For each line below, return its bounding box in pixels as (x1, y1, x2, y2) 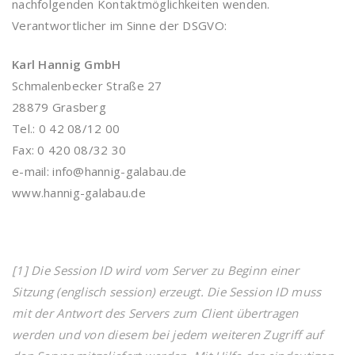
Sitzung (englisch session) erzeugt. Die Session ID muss (12, 284, 322, 300)
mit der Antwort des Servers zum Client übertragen (12, 305, 299, 321)
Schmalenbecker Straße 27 (12, 78, 162, 94)
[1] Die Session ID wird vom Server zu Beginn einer (12, 262, 299, 278)
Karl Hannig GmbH (12, 56, 121, 72)
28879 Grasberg (12, 99, 106, 115)
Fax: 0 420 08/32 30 (12, 142, 127, 158)
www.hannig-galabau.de (12, 185, 146, 200)
